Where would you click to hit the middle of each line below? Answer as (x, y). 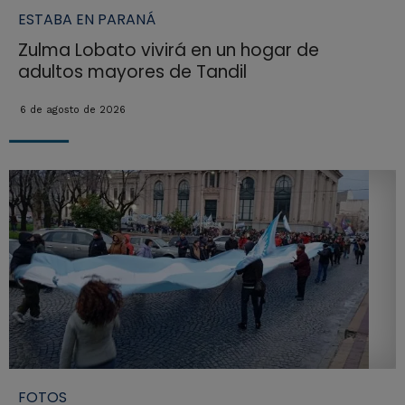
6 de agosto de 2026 (72, 110)
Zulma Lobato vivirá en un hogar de (168, 51)
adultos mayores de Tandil (132, 72)
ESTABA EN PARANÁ (86, 20)
